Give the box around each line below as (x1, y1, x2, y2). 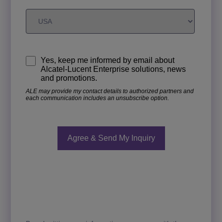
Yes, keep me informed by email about (41, 56, 174, 64)
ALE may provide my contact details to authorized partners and (26, 88, 194, 95)
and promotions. (41, 74, 97, 82)
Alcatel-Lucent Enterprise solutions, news (41, 65, 186, 73)
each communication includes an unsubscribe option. (26, 95, 169, 102)
